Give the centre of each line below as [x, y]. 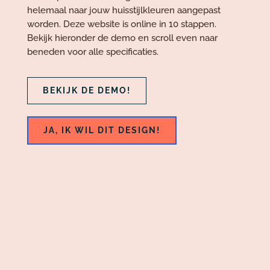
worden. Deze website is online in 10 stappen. [121, 24]
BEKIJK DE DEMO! [86, 90]
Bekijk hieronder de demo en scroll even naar [122, 38]
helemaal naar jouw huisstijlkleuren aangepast [124, 10]
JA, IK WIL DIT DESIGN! [102, 130]
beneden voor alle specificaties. [94, 52]
